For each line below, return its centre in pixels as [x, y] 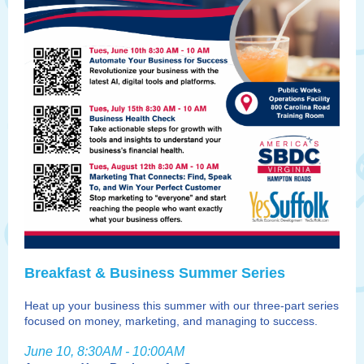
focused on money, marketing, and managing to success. [171, 321]
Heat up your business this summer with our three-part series [182, 305]
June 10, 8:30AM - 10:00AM [104, 351]
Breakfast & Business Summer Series [155, 273]
